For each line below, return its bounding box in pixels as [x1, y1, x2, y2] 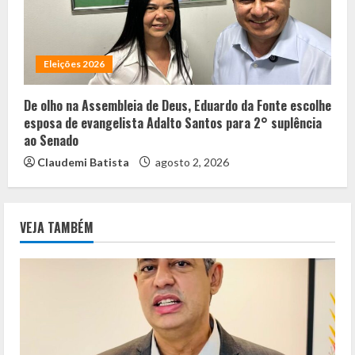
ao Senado [24, 131, 78, 151]
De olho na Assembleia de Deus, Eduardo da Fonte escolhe [24, 96, 331, 116]
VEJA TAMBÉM [20, 218, 94, 238]
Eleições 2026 [44, 58, 105, 71]
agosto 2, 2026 [153, 155, 229, 170]
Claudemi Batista [37, 155, 129, 170]
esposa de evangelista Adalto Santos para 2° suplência [24, 113, 322, 133]
